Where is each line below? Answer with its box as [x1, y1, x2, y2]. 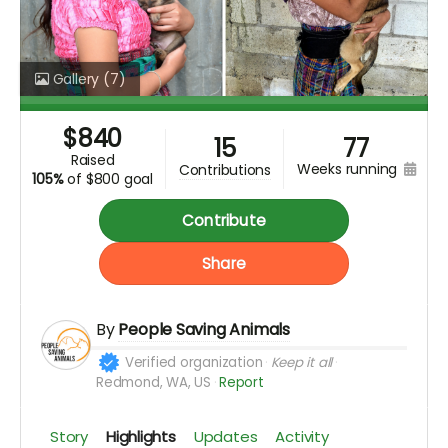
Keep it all [270, 353, 333, 373]
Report [218, 373, 264, 393]
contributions [189, 159, 272, 180]
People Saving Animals [118, 318, 290, 342]
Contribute [181, 210, 267, 232]
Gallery [48, 69, 103, 90]
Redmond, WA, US [96, 373, 211, 393]
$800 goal [85, 169, 153, 190]
